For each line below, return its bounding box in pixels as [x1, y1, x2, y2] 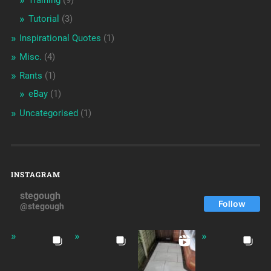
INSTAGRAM [10, 169, 60, 180]
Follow [218, 198, 246, 209]
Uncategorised [19, 108, 78, 119]
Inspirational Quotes [19, 33, 101, 44]
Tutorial [28, 13, 59, 25]
